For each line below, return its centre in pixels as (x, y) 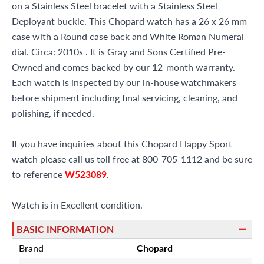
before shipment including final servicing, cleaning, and (125, 98)
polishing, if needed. (53, 113)
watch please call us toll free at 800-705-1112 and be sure (132, 159)
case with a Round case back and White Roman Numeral (128, 36)
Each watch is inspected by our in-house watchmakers (124, 82)
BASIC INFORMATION (65, 229)
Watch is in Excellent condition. (77, 205)
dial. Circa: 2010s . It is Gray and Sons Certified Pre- (119, 52)
